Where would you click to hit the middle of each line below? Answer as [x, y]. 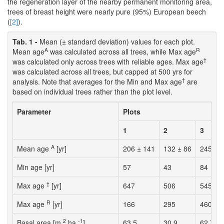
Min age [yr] [36, 167]
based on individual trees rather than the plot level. [92, 92]
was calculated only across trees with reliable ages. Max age [108, 62]
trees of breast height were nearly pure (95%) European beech [107, 12]
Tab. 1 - [26, 42]
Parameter [34, 112]
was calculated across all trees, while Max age [122, 52]
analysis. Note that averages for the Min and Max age [97, 82]
